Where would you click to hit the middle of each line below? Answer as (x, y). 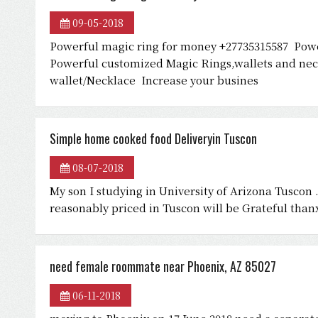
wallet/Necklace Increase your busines (154, 80)
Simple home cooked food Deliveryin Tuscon (153, 138)
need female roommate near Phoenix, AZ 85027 (163, 266)
